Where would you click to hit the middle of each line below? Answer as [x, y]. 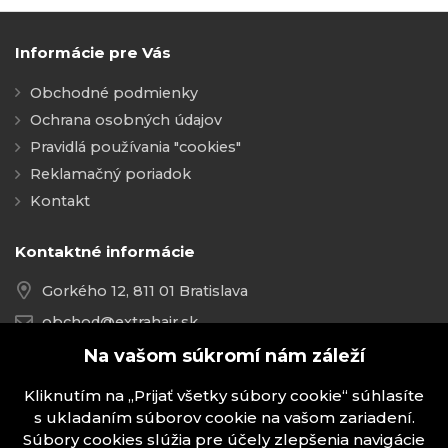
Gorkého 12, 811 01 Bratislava [145, 290]
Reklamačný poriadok [111, 173]
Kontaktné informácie [105, 251]
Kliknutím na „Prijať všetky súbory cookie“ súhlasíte [224, 395]
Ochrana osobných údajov [126, 119]
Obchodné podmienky [114, 92]
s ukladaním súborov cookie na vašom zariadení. [224, 417]
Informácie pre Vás [93, 53]
